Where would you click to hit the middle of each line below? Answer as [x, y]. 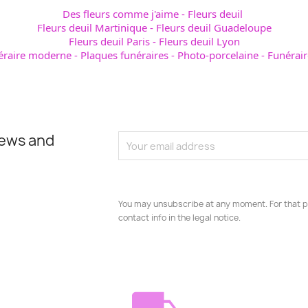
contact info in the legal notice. [180, 218]
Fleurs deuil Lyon [199, 42]
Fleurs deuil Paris [109, 42]
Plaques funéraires [124, 55]
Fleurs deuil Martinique [92, 28]
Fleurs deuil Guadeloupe [213, 28]
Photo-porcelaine [218, 55]
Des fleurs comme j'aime [121, 14]
